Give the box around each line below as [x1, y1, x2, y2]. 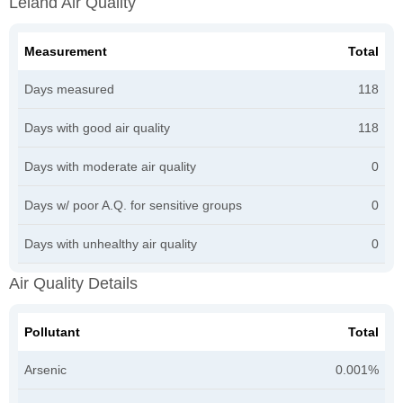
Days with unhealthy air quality [24, 236, 197, 251]
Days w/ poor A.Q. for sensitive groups [24, 197, 242, 212]
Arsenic [24, 362, 67, 377]
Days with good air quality [24, 120, 170, 135]
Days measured [24, 81, 114, 96]
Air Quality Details [9, 273, 138, 292]
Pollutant [24, 324, 80, 339]
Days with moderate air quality [24, 158, 196, 174]
